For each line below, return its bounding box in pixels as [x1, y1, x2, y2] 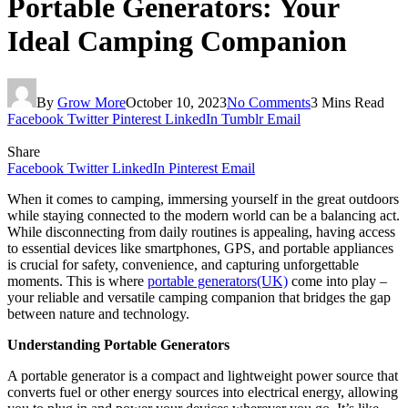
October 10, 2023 [126, 94, 227, 110]
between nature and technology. [7, 305, 189, 321]
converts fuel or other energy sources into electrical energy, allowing [7, 383, 398, 400]
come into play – [288, 272, 387, 289]
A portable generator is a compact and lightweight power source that [7, 367, 398, 383]
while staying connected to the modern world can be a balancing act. [7, 207, 400, 223]
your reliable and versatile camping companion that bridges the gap [7, 289, 391, 305]
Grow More [57, 94, 126, 110]
